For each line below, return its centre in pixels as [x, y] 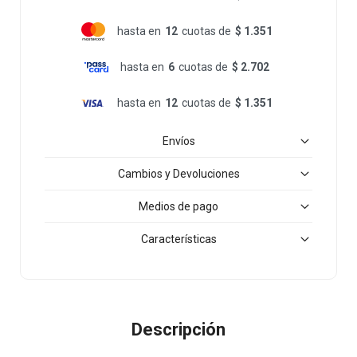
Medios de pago [178, 207]
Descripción [178, 330]
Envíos [178, 141]
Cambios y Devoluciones [178, 174]
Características [178, 239]
